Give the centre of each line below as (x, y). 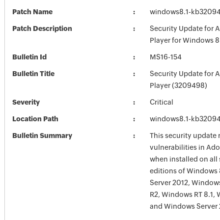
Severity (26, 102)
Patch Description (42, 28)
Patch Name (32, 12)
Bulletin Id (29, 57)
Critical (161, 102)
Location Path (35, 119)
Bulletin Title (33, 74)
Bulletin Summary (42, 136)
